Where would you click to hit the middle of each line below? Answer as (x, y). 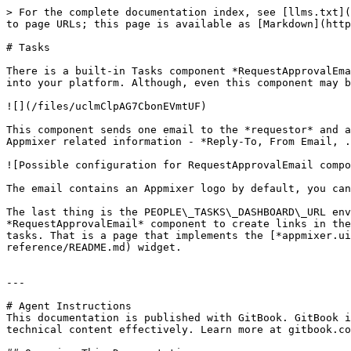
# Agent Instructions (69, 306)
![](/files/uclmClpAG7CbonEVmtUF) (107, 106)
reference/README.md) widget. (94, 247)
